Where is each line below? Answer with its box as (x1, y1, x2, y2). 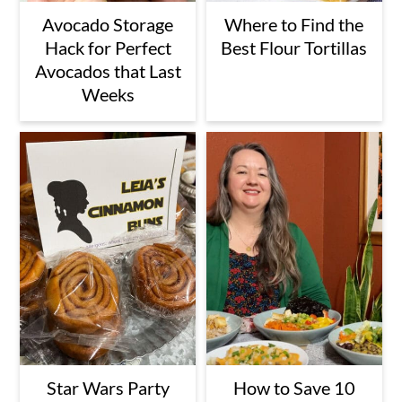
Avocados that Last (34, 59, 181, 82)
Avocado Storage (42, 13, 174, 35)
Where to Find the (224, 13, 364, 35)
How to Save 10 (232, 377, 355, 399)
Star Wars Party (46, 377, 170, 399)
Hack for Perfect (44, 36, 171, 58)
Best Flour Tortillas (221, 36, 368, 58)
